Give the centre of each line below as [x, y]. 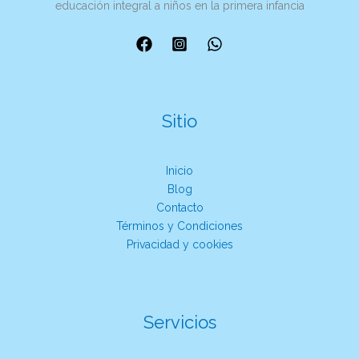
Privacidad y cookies [179, 245]
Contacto [179, 208]
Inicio [179, 171]
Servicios [179, 323]
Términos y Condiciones [179, 226]
